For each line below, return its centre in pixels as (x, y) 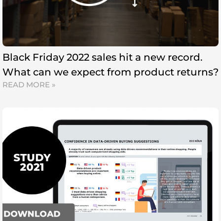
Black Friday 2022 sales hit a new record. (103, 57)
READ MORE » (29, 84)
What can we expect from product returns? (110, 72)
